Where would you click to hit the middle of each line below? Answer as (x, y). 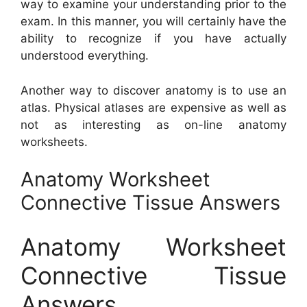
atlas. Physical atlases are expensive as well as (153, 107)
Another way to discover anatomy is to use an (153, 90)
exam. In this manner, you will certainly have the (153, 22)
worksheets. (54, 142)
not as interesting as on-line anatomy (153, 124)
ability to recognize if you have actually (153, 39)
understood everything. (85, 56)
